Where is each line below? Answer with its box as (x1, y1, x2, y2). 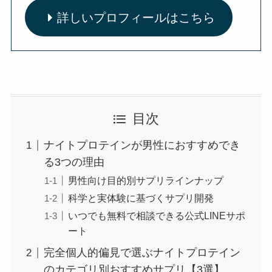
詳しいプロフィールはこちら (57, 10, 216, 24)
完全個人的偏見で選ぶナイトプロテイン (43, 246, 240, 259)
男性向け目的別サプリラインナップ (67, 175, 223, 186)
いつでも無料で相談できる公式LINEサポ (67, 210, 245, 222)
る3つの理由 (43, 156, 104, 169)
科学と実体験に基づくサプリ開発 (67, 192, 214, 204)
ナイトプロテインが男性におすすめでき (43, 139, 240, 152)
